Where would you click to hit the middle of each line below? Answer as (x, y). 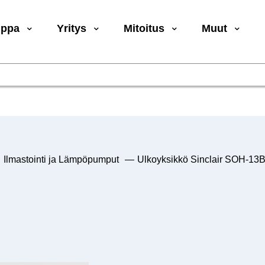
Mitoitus (144, 29)
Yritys (72, 29)
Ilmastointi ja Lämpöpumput (61, 159)
